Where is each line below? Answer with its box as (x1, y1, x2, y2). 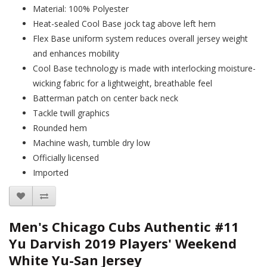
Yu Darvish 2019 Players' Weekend (9, 234, 237, 252)
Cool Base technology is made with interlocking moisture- (33, 63, 256, 74)
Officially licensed (33, 152, 99, 163)
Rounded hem (33, 122, 87, 133)
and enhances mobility (33, 48, 119, 59)
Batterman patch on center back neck (33, 92, 178, 104)
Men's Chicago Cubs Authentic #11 (9, 218, 239, 235)
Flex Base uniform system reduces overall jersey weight (33, 33, 248, 44)
